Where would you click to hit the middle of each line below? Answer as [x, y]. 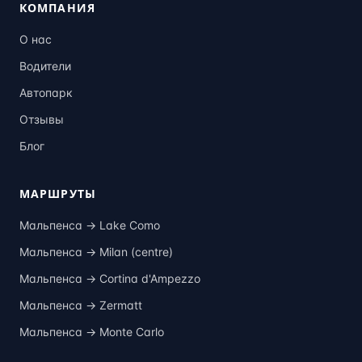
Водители [45, 65]
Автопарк [46, 92]
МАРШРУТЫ [58, 193]
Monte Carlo [132, 331]
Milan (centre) [136, 251]
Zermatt [121, 305]
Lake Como [130, 225]
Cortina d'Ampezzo [150, 278]
